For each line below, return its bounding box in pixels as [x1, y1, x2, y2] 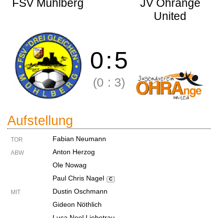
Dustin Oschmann [53, 187, 108, 195]
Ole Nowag [53, 161, 87, 169]
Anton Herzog [53, 148, 95, 156]
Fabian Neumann [53, 135, 106, 143]
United [154, 10, 186, 22]
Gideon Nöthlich [53, 200, 102, 208]
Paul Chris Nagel [53, 174, 104, 182]
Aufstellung [7, 113, 73, 128]
